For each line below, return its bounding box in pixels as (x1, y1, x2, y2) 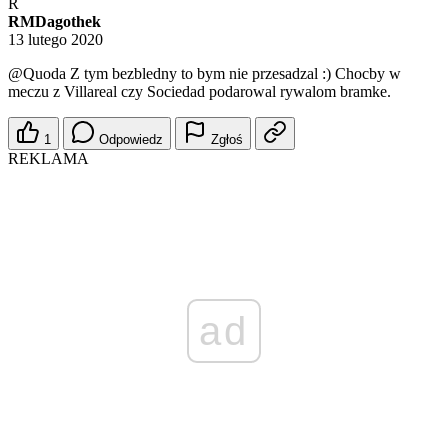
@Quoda (8, 65, 66, 83)
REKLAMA (8, 150, 89, 168)
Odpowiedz (99, 132, 163, 148)
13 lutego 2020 (8, 31, 103, 49)
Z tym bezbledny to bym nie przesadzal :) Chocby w (66, 65, 401, 83)
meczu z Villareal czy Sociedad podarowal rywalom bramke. (8, 83, 391, 101)
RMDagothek (8, 13, 101, 31)
